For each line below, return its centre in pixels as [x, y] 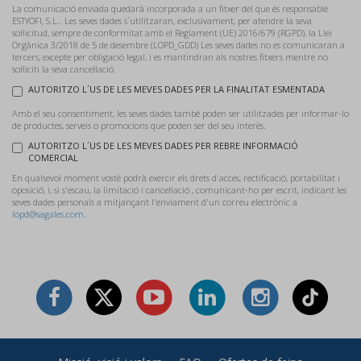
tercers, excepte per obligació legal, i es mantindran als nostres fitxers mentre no [170, 57]
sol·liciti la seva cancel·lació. [64, 69]
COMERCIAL [53, 158]
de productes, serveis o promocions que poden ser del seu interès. [139, 125]
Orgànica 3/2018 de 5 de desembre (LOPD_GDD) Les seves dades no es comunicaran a [178, 45]
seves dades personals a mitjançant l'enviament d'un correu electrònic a [155, 202]
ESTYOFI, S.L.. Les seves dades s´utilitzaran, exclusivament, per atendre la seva [162, 21]
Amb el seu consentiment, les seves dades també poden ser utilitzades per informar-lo [180, 113]
